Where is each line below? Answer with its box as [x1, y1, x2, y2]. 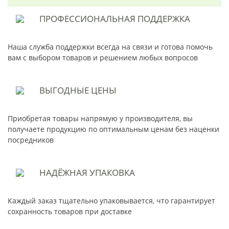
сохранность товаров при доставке [8, 207, 132, 217]
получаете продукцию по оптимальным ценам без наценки [8, 124, 219, 134]
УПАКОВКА [87, 167, 135, 179]
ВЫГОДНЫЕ [39, 84, 89, 97]
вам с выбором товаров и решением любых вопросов [8, 53, 198, 63]
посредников [8, 135, 54, 145]
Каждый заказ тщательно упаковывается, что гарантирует [8, 196, 215, 206]
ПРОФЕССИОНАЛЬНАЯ [39, 13, 135, 25]
